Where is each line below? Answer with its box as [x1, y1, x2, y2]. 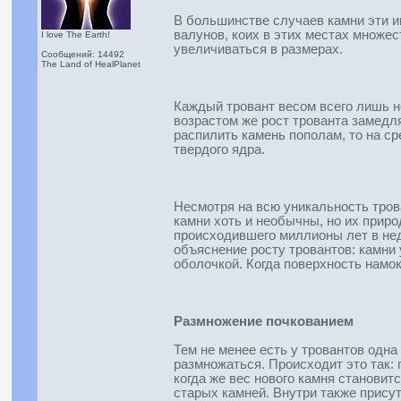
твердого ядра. [173, 142, 265, 157]
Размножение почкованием [173, 314, 354, 328]
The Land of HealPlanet [40, 59, 141, 69]
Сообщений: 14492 [40, 49, 124, 59]
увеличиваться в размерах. [173, 42, 343, 56]
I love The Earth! [40, 30, 110, 39]
